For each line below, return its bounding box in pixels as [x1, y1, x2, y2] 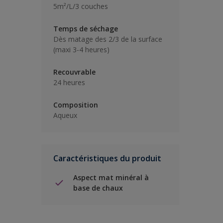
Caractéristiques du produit [53, 153, 161, 164]
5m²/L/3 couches [53, 1, 108, 11]
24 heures [53, 78, 85, 87]
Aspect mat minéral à [73, 173, 149, 182]
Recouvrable [53, 67, 96, 77]
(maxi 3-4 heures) [53, 45, 110, 54]
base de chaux [73, 183, 123, 193]
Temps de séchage [53, 24, 118, 33]
